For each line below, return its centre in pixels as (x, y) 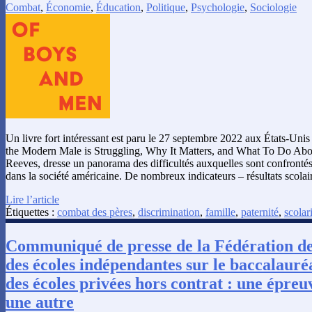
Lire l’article (32, 200)
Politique (166, 7)
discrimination (169, 212)
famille (220, 212)
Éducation (118, 7)
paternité (260, 212)
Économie (68, 7)
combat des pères (95, 212)
